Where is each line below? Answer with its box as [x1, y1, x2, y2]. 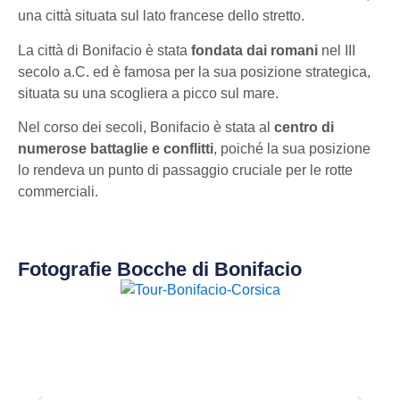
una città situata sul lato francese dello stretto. [18, 8, 304, 24]
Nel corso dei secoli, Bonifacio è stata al [18, 119, 274, 135]
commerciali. [18, 183, 98, 199]
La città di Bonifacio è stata [18, 42, 191, 58]
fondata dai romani [191, 42, 318, 58]
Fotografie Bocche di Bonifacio [18, 258, 302, 281]
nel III [318, 42, 355, 58]
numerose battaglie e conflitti [18, 140, 213, 156]
